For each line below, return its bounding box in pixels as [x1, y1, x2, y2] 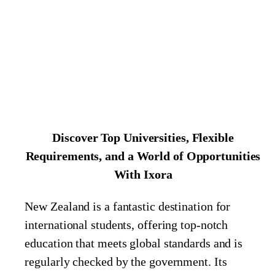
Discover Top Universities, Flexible [52, 130, 234, 144]
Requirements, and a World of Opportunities [25, 149, 261, 163]
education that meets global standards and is [25, 236, 243, 250]
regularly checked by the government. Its [25, 254, 227, 268]
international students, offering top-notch [25, 217, 228, 231]
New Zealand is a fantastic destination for [25, 199, 231, 213]
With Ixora [114, 167, 172, 181]
